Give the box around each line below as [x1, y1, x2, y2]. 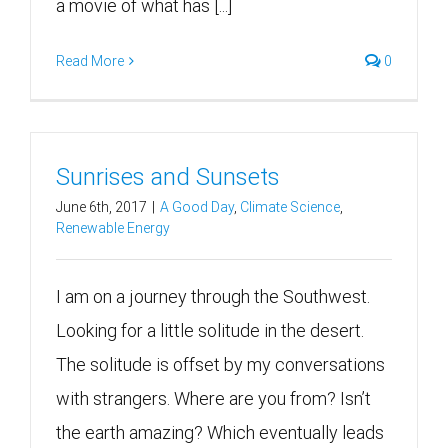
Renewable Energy [56, 219, 170, 236]
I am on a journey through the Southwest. [56, 285, 370, 307]
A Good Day [160, 198, 234, 215]
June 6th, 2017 [56, 198, 147, 215]
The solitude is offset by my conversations [56, 353, 385, 375]
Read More [56, 53, 124, 70]
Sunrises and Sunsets [56, 162, 280, 191]
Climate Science [240, 198, 340, 215]
